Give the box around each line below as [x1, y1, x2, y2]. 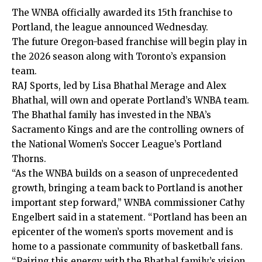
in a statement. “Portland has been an [77, 212, 247, 223]
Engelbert [12, 212, 58, 223]
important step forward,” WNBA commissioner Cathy [12, 197, 245, 209]
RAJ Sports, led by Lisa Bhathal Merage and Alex [12, 80, 226, 92]
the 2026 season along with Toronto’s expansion [12, 51, 226, 63]
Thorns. [12, 153, 46, 165]
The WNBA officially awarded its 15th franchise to [12, 7, 232, 19]
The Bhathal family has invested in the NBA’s [12, 109, 211, 121]
